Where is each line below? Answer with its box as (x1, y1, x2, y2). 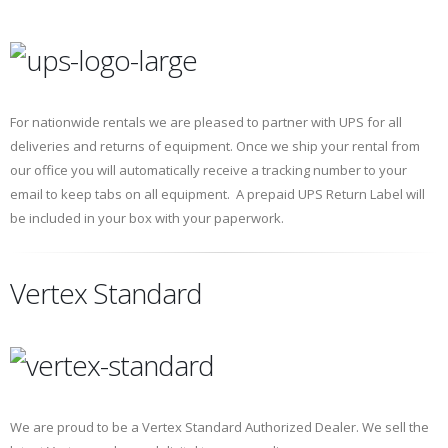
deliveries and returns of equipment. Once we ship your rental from (10, 137, 420, 156)
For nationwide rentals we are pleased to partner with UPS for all (10, 113, 402, 132)
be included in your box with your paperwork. (10, 209, 284, 228)
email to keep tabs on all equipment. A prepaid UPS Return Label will (10, 185, 425, 204)
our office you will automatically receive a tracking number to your (10, 161, 407, 180)
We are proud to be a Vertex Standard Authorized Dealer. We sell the (10, 418, 429, 436)
